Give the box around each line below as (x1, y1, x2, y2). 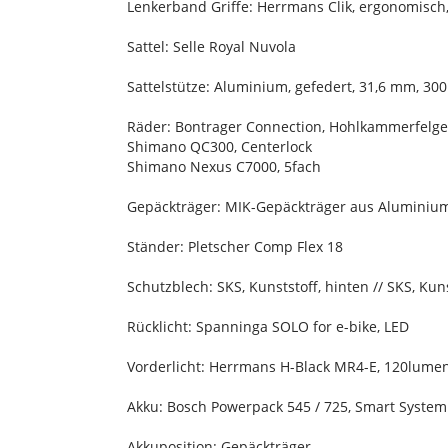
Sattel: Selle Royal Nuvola (127, 37, 296, 57)
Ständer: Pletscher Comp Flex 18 (127, 237, 343, 257)
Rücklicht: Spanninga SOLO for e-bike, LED (127, 317, 409, 337)
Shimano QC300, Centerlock (127, 137, 312, 157)
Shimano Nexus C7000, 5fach (127, 157, 321, 177)
